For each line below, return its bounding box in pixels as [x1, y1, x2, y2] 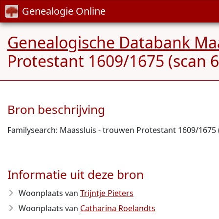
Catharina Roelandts [80, 203, 155, 214]
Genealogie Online [22, 4, 106, 18]
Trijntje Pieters [80, 188, 133, 198]
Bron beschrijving [7, 101, 105, 117]
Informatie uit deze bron [7, 166, 144, 182]
